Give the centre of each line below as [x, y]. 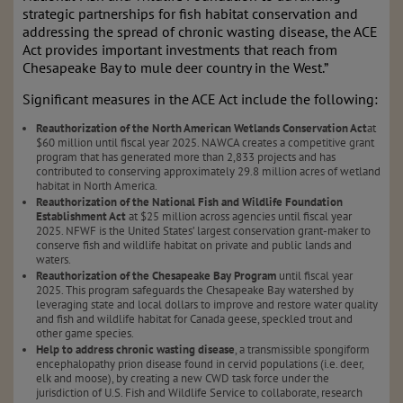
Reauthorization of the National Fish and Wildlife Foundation [189, 202]
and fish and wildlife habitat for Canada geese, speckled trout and [194, 319]
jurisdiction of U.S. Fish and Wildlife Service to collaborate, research [199, 393]
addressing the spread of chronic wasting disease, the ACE [200, 31]
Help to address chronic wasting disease [135, 349]
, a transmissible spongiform [302, 349]
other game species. [85, 333]
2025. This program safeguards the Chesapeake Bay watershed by [195, 290]
